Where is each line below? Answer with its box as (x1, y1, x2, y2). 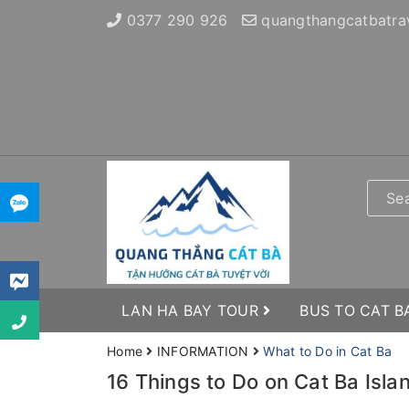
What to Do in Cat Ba (263, 342, 393, 359)
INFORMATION (156, 342, 249, 359)
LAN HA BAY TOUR (121, 300, 263, 320)
